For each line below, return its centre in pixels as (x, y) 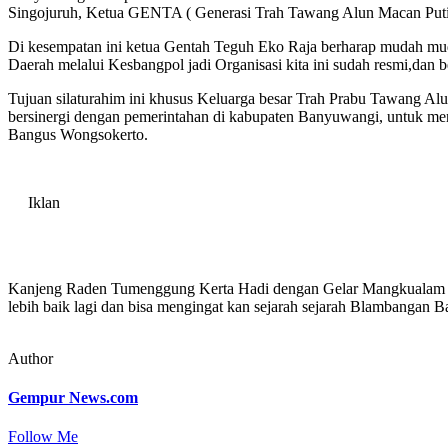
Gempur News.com (73, 398)
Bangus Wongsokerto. (78, 134)
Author (30, 358)
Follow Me (43, 437)
